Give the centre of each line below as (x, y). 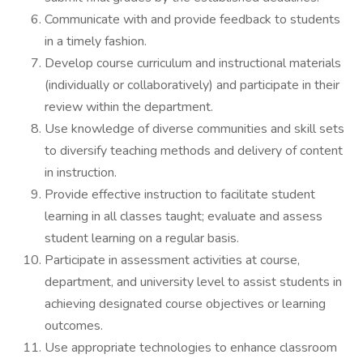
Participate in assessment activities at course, (172, 260)
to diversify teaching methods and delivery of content (194, 151)
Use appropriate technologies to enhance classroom (191, 348)
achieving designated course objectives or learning (185, 304)
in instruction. (81, 173)
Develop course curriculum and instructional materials (193, 63)
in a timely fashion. (96, 41)
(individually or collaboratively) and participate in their (192, 85)
